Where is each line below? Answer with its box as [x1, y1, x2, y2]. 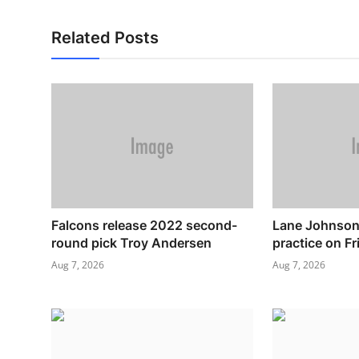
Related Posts [51, 27, 159, 47]
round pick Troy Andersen [51, 234, 212, 251]
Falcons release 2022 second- [51, 216, 237, 233]
